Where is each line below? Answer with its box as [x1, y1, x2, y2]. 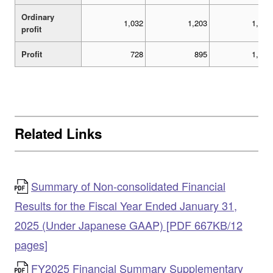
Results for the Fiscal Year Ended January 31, [14, 197, 237, 214]
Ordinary [21, 11, 54, 23]
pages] [14, 236, 48, 253]
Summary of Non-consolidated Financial [30, 178, 225, 194]
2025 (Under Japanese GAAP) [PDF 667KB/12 [14, 217, 243, 233]
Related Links [14, 124, 102, 144]
